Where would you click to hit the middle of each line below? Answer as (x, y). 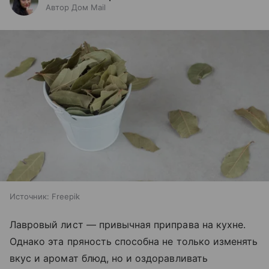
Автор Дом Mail (76, 7)
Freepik (66, 197)
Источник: (29, 197)
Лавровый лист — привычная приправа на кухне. (128, 225)
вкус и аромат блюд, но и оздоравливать (109, 258)
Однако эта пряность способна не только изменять (134, 242)
